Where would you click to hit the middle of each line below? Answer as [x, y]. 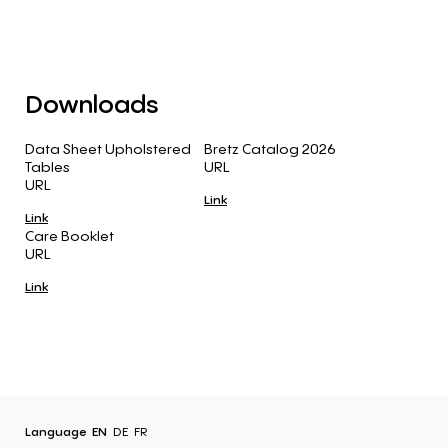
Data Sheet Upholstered [108, 148]
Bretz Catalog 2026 [270, 148]
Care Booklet [69, 235]
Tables [47, 166]
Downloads [91, 103]
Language [57, 431]
